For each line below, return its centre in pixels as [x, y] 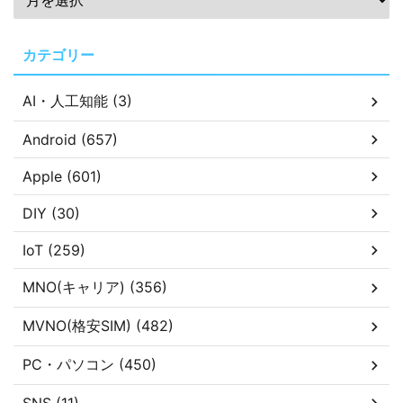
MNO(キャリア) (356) [95, 287]
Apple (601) [62, 176]
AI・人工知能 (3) [77, 101]
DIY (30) [51, 213]
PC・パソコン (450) [90, 364]
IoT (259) [54, 250]
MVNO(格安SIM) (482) [98, 326]
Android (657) [70, 139]
